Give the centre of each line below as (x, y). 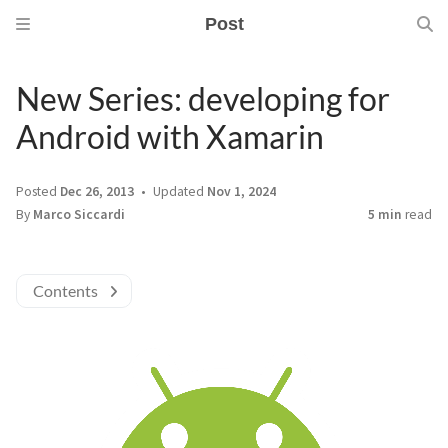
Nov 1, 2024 (241, 191)
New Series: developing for (203, 98)
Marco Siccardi (79, 214)
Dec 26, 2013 (97, 191)
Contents (65, 290)
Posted (38, 191)
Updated (178, 191)
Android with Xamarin (170, 136)
